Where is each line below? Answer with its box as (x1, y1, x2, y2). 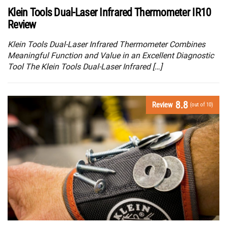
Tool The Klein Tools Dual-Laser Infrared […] (8, 61, 162, 71)
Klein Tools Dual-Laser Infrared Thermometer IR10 (8, 6, 211, 19)
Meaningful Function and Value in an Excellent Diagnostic (8, 50, 214, 60)
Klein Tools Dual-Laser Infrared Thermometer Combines (8, 39, 205, 49)
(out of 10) (190, 101, 213, 108)
